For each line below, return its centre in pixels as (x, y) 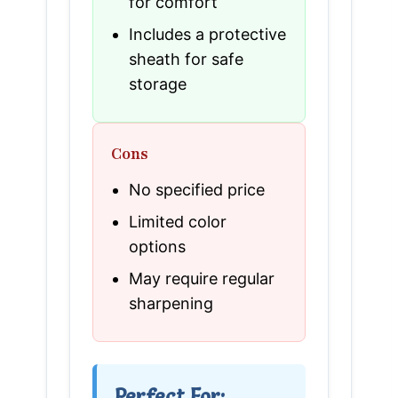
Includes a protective (207, 34)
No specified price (197, 189)
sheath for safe (186, 59)
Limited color (178, 221)
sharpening (171, 303)
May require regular (202, 278)
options (157, 246)
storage (158, 84)
